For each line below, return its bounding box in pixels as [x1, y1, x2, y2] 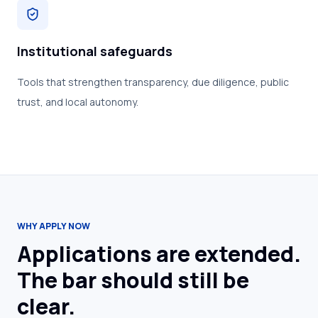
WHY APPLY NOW [17, 220, 90, 232]
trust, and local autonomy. [17, 95, 138, 109]
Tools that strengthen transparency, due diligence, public [17, 75, 289, 89]
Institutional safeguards [17, 43, 172, 60]
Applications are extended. [17, 239, 301, 268]
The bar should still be [17, 265, 249, 295]
